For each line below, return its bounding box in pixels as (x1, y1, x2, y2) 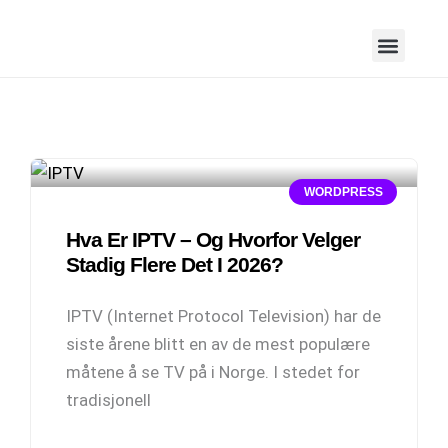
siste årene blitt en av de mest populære (66, 334, 370, 354)
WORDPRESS (303, 185, 383, 200)
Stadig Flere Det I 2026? (66, 253, 283, 276)
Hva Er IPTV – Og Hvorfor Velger (66, 228, 360, 251)
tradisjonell (66, 390, 151, 410)
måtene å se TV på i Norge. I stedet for (66, 362, 360, 382)
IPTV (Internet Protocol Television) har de (66, 306, 381, 326)
